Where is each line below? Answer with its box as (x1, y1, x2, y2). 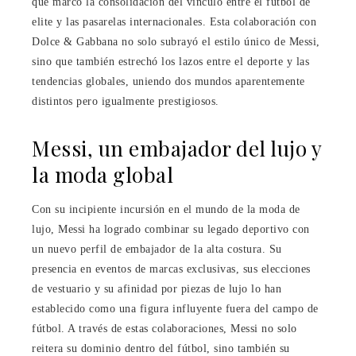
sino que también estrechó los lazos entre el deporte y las (32, 55, 309, 68)
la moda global (32, 160, 173, 188)
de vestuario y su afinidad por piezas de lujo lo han (32, 282, 281, 295)
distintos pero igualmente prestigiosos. (32, 95, 219, 107)
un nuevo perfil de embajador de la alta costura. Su (32, 242, 282, 255)
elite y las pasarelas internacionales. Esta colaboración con (32, 15, 316, 28)
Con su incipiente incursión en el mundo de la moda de (32, 203, 300, 215)
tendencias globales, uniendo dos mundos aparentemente (32, 75, 305, 87)
